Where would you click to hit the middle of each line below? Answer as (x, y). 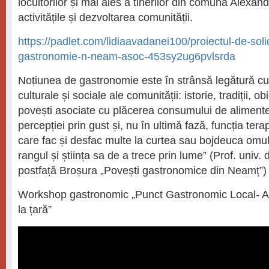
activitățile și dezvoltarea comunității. (105, 17)
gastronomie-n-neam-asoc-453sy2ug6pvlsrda (127, 56)
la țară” (35, 210)
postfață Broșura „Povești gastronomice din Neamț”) (142, 171)
